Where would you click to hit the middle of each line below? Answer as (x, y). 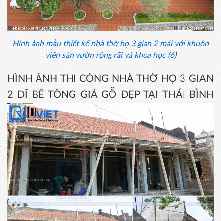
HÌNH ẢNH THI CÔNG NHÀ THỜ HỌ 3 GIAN (110, 79)
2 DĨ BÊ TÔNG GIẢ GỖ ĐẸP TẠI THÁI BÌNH (110, 95)
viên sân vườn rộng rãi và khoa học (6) (110, 55)
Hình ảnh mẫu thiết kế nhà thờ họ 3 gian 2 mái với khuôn (110, 44)
